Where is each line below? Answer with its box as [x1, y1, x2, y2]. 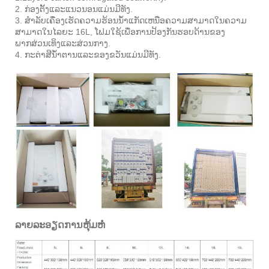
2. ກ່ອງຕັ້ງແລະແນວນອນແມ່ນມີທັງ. [15, 4, 133, 14]
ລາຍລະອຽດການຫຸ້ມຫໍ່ [15, 219, 105, 230]
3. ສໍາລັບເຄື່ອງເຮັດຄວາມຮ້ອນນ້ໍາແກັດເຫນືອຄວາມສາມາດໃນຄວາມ [15, 15, 247, 25]
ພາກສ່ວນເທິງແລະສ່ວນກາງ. [15, 38, 110, 48]
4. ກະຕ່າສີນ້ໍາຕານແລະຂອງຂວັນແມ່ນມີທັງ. [15, 49, 161, 59]
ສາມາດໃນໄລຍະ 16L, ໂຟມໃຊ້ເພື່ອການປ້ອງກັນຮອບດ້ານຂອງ [15, 26, 225, 37]
